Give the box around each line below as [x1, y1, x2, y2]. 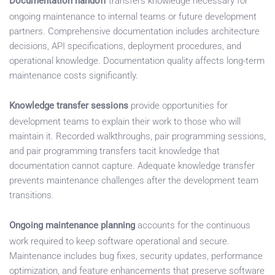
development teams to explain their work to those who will [9, 116, 241, 128]
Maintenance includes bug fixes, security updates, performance [9, 250, 263, 262]
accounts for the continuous [135, 220, 250, 231]
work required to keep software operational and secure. [9, 236, 230, 247]
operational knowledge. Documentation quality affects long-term [9, 55, 265, 67]
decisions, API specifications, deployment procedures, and [9, 41, 241, 52]
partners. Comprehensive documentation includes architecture [9, 26, 260, 37]
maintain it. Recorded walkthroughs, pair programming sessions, [9, 131, 266, 142]
